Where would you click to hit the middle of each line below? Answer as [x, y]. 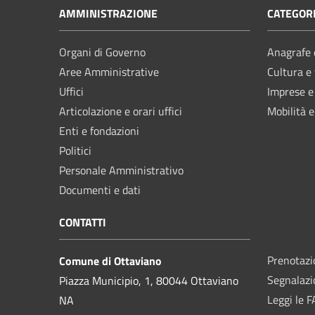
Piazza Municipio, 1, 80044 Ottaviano [149, 280]
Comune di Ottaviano [110, 261]
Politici [75, 150]
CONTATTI [83, 222]
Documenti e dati [100, 189]
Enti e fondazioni [99, 130]
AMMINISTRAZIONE [108, 13]
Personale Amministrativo [121, 170]
